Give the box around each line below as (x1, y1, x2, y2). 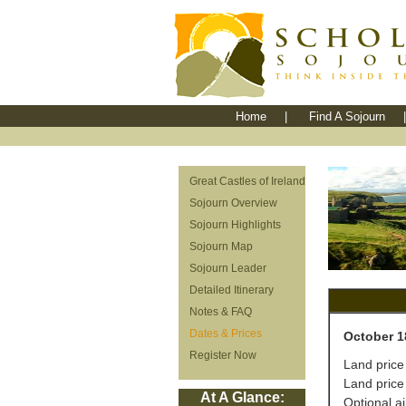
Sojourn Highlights (189, 218, 281, 231)
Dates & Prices (189, 327, 262, 340)
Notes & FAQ (189, 305, 252, 318)
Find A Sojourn (308, 110, 385, 123)
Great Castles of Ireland (189, 175, 305, 188)
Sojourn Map (189, 240, 253, 253)
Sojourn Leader (189, 262, 266, 275)
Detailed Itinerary (189, 284, 274, 296)
